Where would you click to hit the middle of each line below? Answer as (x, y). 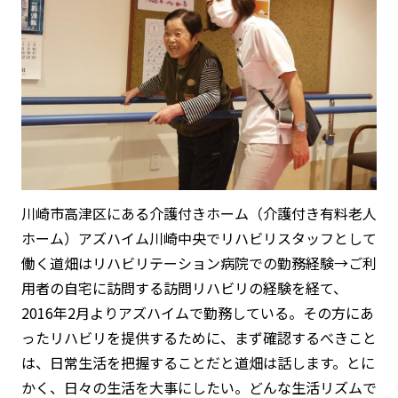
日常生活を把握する (114, 362)
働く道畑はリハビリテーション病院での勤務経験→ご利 (199, 263)
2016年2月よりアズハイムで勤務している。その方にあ (198, 312)
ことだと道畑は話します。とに (276, 362)
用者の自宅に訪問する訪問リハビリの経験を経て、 (184, 287)
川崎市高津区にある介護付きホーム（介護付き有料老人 (199, 213)
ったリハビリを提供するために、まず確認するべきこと (199, 337)
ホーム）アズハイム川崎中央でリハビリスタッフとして (199, 238)
